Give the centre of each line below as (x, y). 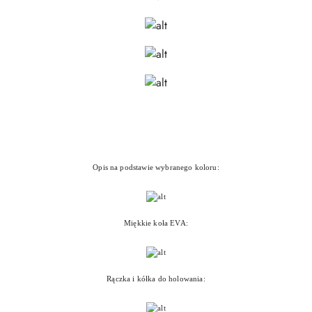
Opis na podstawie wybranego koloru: (156, 167)
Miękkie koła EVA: (156, 223)
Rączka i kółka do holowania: (156, 279)
